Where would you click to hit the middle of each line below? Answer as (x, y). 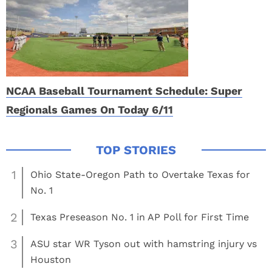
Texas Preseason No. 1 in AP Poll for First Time (140, 217)
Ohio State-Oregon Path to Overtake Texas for (140, 175)
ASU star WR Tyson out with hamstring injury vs (144, 244)
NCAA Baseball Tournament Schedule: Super (124, 91)
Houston (51, 260)
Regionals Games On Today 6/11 (90, 110)
